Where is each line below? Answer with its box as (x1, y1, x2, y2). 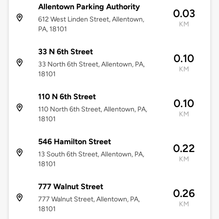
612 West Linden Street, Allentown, (38, 15, 144, 24)
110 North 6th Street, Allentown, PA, (38, 105, 147, 114)
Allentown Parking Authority (38, 2, 140, 12)
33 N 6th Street (38, 47, 93, 57)
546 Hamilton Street (38, 137, 111, 147)
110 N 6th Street (38, 92, 96, 102)
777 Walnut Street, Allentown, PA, (38, 195, 140, 204)
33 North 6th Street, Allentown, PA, (38, 60, 145, 69)
